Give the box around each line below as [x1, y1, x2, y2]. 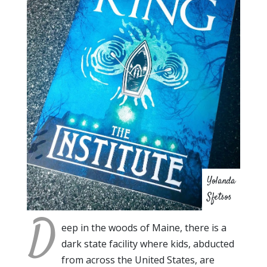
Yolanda [207, 174, 235, 188]
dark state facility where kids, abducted [61, 237, 234, 250]
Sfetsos [207, 190, 232, 204]
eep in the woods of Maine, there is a [61, 221, 226, 234]
